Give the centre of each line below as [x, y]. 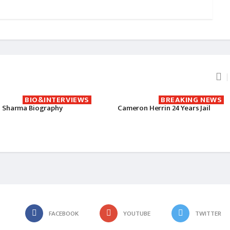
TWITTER [208, 214]
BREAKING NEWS [191, 100]
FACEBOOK [64, 214]
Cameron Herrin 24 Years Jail [164, 108]
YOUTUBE [137, 214]
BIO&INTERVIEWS [57, 100]
